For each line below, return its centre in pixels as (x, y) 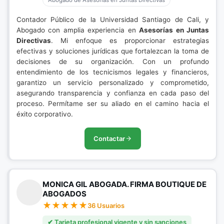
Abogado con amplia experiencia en (78, 30)
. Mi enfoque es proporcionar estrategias (130, 40)
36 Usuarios (106, 205)
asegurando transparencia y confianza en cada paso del (113, 93)
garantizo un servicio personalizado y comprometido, (113, 82)
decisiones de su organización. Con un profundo (113, 61)
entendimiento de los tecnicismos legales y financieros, (113, 72)
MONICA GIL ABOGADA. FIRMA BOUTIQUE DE (124, 184)
